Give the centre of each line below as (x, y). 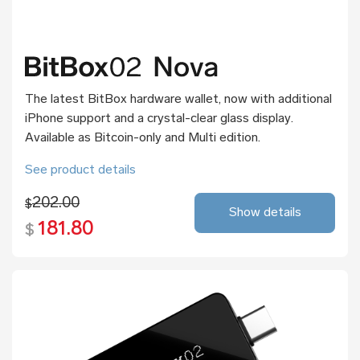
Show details (265, 213)
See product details (80, 171)
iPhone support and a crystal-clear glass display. (159, 119)
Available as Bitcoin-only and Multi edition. (143, 139)
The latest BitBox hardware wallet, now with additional (178, 100)
